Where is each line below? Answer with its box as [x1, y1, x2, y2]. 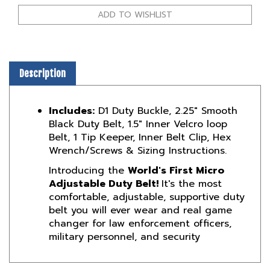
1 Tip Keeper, [74, 112, 135, 127]
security [163, 212, 200, 227]
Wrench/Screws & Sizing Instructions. [49, 125, 227, 140]
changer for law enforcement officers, [49, 198, 231, 213]
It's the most [162, 159, 222, 174]
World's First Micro [128, 145, 224, 160]
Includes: [49, 86, 95, 101]
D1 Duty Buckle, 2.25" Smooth [95, 86, 237, 101]
